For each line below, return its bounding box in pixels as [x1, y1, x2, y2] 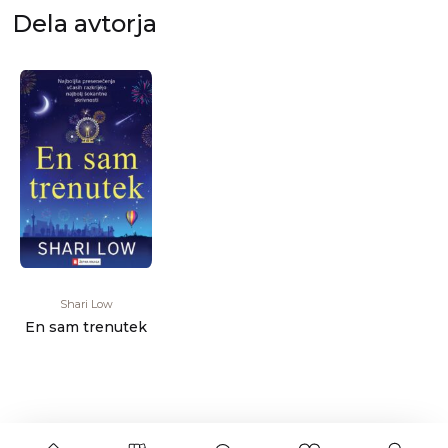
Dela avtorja [12, 9, 157, 39]
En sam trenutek [25, 318, 147, 337]
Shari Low [59, 297, 113, 312]
